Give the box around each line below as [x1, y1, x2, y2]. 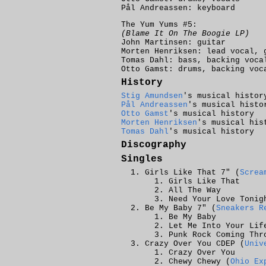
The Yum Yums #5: [121, 20, 197, 30]
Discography [121, 140, 186, 150]
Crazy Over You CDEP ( [145, 239, 245, 248]
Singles [121, 154, 163, 164]
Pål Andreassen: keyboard [121, 3, 235, 12]
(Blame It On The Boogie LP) [121, 29, 249, 39]
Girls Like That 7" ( [145, 168, 240, 177]
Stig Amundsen [121, 91, 183, 100]
